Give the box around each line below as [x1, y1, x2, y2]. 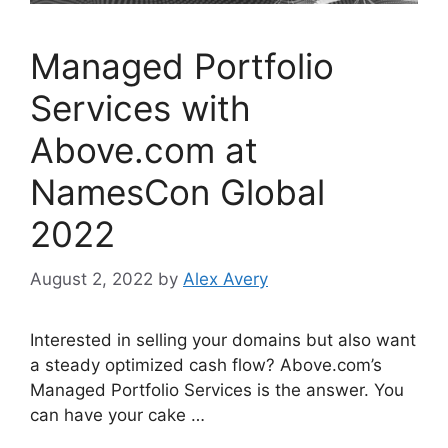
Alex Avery [183, 268, 268, 289]
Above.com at [30, 129, 258, 172]
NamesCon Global [30, 171, 325, 214]
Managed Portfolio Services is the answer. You [30, 379, 404, 400]
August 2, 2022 [30, 268, 153, 289]
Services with [30, 87, 251, 130]
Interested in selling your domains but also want [30, 329, 416, 350]
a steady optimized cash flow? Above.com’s [30, 354, 382, 375]
